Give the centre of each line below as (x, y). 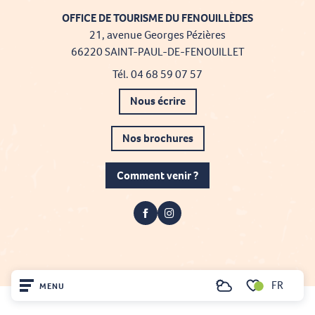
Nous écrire (157, 101)
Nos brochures (157, 138)
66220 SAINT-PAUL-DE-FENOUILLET (157, 51)
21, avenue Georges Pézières (157, 34)
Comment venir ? (157, 175)
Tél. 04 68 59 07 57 (157, 74)
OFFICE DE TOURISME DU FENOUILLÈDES (157, 18)
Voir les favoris (271, 303)
